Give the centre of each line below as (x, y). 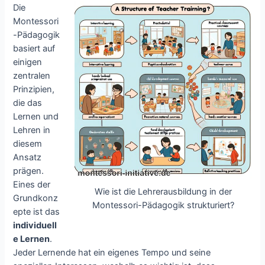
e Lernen (32, 239)
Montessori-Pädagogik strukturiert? (163, 206)
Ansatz (28, 157)
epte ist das (37, 211)
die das (28, 103)
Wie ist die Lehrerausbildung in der (163, 192)
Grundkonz (36, 198)
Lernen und (36, 116)
